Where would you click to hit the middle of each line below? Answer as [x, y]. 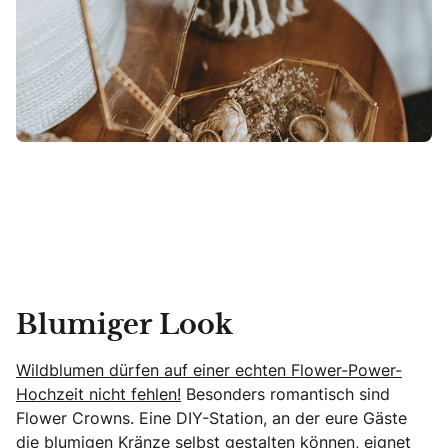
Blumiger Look [124, 325]
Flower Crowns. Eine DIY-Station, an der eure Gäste [211, 417]
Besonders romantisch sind [285, 393]
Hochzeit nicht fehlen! [98, 393]
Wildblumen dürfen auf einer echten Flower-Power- [209, 369]
